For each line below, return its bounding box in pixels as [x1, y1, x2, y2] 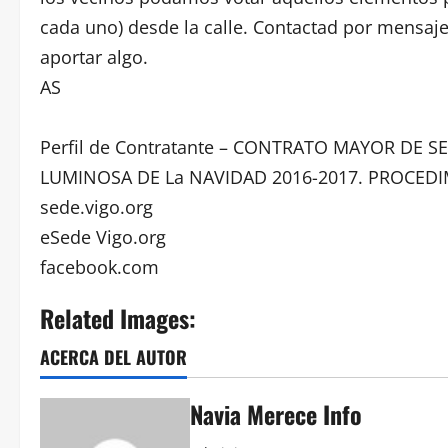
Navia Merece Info [190, 396, 362, 432]
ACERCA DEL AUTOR [40, 344, 187, 370]
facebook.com [40, 255, 159, 279]
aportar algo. [40, 45, 148, 69]
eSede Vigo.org [40, 225, 166, 249]
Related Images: [40, 300, 196, 336]
